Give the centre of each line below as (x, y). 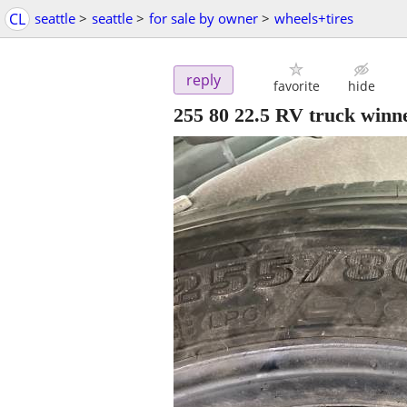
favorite (296, 86)
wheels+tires (314, 18)
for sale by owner (203, 18)
